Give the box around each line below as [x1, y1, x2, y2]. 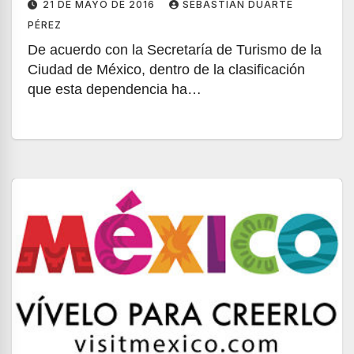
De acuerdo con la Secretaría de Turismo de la [28, 42, 322, 58]
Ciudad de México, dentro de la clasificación [28, 62, 305, 77]
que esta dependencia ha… [28, 81, 201, 97]
